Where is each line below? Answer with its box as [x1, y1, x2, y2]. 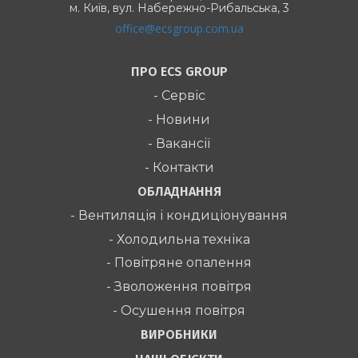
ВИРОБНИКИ [141, 327, 217, 343]
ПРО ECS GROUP [130, 63, 228, 79]
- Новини [148, 111, 210, 127]
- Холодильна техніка [108, 231, 250, 247]
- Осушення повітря [113, 303, 245, 319]
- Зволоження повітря [106, 279, 252, 295]
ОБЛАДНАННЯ [137, 183, 221, 199]
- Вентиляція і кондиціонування [70, 207, 288, 223]
